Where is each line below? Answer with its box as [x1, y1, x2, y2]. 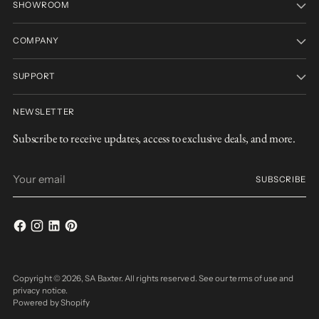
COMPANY [13, 36, 60, 46]
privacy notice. [13, 286, 68, 296]
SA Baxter [85, 273, 122, 283]
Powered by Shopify [13, 298, 90, 308]
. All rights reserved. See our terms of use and [121, 273, 294, 283]
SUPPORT [13, 71, 56, 81]
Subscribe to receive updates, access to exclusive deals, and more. [13, 130, 296, 146]
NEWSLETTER [13, 107, 75, 117]
